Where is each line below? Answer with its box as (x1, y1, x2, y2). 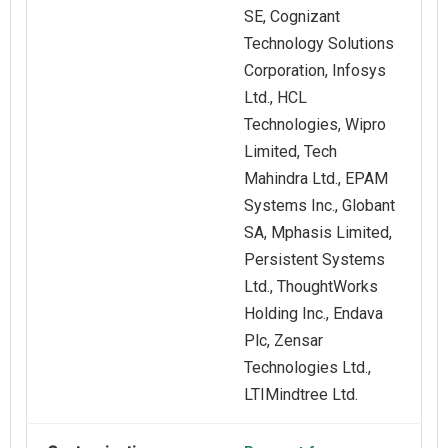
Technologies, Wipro (244, 115, 386, 135)
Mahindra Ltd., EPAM (244, 169, 388, 189)
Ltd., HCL (244, 88, 307, 108)
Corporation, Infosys (244, 61, 386, 81)
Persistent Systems (244, 250, 385, 270)
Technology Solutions (244, 34, 394, 54)
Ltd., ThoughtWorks (244, 277, 378, 297)
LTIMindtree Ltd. (244, 385, 358, 405)
